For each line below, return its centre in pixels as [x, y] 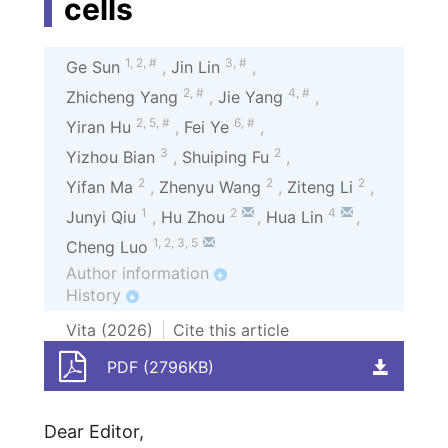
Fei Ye [208, 127]
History [95, 295]
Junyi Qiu [103, 217]
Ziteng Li [322, 187]
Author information [139, 273]
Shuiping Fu [227, 157]
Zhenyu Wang [212, 187]
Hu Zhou [195, 217]
